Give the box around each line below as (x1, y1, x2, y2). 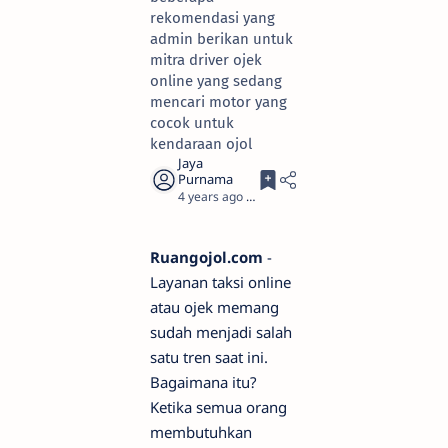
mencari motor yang (150, 93, 287, 111)
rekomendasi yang (150, 9, 275, 27)
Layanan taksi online (150, 272, 291, 292)
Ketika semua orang (150, 397, 287, 417)
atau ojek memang (150, 297, 279, 317)
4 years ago (178, 188, 243, 205)
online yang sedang (150, 72, 282, 90)
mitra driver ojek (150, 51, 262, 69)
